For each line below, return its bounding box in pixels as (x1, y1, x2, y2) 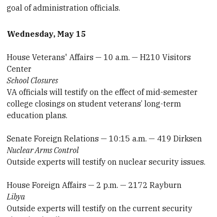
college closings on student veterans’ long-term (7, 99, 182, 109)
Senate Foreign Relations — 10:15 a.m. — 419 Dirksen (7, 134, 202, 144)
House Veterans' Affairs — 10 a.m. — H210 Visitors (7, 52, 191, 62)
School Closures (7, 76, 59, 86)
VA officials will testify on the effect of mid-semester (7, 87, 198, 97)
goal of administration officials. (7, 2, 121, 13)
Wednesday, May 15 (7, 29, 86, 39)
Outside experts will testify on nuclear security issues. (7, 157, 206, 167)
